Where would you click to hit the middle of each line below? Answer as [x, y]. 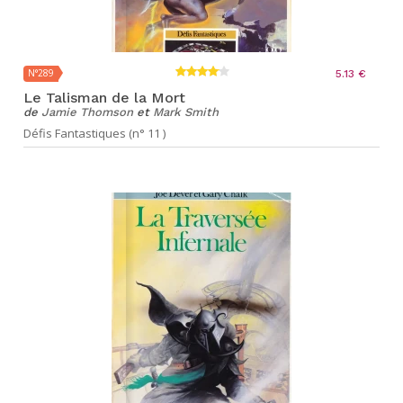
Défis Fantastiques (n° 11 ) [94, 133]
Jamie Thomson [87, 112]
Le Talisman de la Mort [104, 98]
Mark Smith [186, 112]
